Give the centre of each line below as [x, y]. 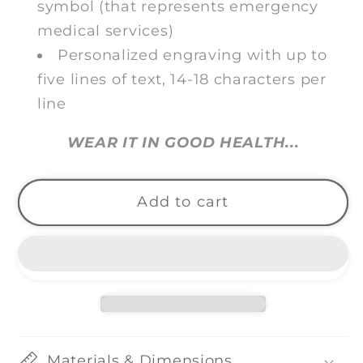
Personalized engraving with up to [192, 55]
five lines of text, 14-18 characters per [182, 79]
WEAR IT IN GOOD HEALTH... [183, 142]
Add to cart [183, 202]
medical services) [106, 30]
